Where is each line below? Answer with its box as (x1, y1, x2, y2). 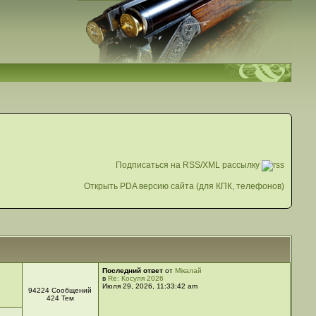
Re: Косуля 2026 (107, 274, 164, 282)
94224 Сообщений (28, 286, 92, 294)
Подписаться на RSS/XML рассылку (116, 160, 262, 170)
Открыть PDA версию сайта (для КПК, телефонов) (84, 181, 285, 191)
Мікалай (174, 267, 202, 274)
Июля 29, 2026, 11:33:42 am (102, 282, 197, 290)
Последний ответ (102, 267, 163, 274)
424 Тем (46, 294, 74, 302)
